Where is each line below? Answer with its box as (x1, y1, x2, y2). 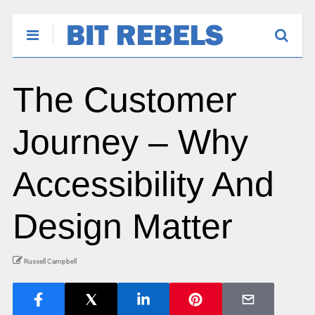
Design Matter (12, 207, 233, 246)
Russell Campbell (23, 257, 77, 265)
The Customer (12, 80, 237, 120)
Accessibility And (12, 165, 274, 204)
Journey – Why (12, 122, 248, 162)
